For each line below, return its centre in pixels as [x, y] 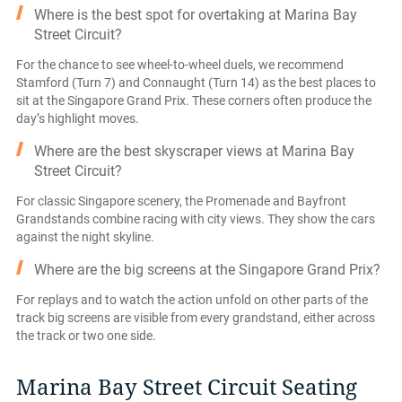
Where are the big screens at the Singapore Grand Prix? [207, 269]
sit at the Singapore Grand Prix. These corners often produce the [194, 100]
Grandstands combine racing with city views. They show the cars [196, 218]
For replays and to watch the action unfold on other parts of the [192, 299]
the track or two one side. [86, 335]
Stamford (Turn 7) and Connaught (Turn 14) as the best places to [196, 82]
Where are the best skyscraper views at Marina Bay [194, 151]
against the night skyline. [85, 236]
